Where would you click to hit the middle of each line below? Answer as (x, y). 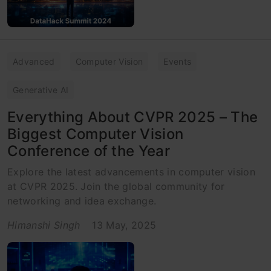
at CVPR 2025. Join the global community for (116, 186)
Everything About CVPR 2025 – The (133, 117)
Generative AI (41, 90)
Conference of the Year (89, 151)
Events (178, 61)
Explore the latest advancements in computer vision (132, 171)
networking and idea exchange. (82, 201)
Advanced (34, 61)
